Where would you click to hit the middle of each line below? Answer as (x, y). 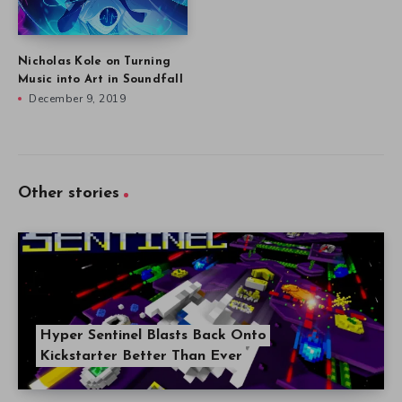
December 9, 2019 (77, 99)
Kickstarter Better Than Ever (141, 357)
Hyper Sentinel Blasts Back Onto (153, 336)
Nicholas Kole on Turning (94, 62)
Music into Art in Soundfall (100, 80)
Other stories (69, 194)
